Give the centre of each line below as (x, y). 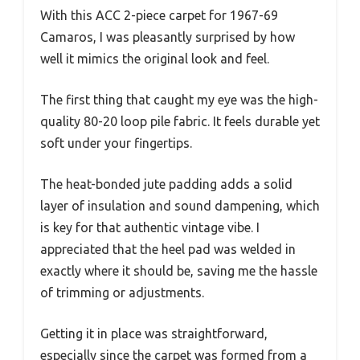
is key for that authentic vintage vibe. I (150, 228)
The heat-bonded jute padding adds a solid (166, 184)
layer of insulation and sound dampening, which (180, 206)
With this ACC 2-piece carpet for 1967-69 (159, 16)
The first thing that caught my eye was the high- (179, 100)
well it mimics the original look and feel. (155, 59)
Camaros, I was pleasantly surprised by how (168, 37)
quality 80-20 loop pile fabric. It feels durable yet (180, 122)
